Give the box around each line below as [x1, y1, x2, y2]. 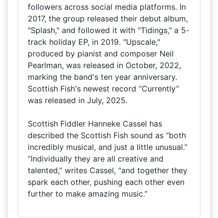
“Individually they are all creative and [28, 154, 163, 163]
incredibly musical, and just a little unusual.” [28, 142, 187, 152]
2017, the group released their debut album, [28, 14, 188, 23]
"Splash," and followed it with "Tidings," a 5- [28, 25, 189, 35]
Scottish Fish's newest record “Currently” [28, 84, 179, 93]
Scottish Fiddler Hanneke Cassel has [28, 119, 162, 128]
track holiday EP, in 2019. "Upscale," [28, 37, 160, 47]
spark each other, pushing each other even [28, 177, 184, 187]
